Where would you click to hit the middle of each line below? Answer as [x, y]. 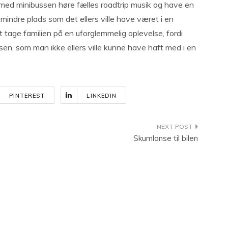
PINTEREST [27, 96]
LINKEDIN [102, 96]
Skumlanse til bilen [166, 138]
